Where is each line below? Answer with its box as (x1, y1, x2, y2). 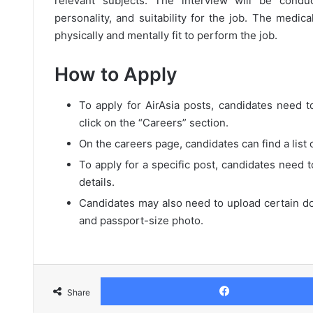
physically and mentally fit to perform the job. (54, 28, 277, 42)
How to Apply (54, 62, 177, 86)
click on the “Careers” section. (79, 116, 228, 129)
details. (79, 175, 115, 189)
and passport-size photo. (79, 214, 203, 227)
